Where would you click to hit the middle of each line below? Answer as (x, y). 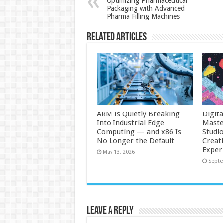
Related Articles (116, 38)
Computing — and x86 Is (139, 132)
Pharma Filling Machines (143, 16)
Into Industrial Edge (130, 123)
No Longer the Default (135, 141)
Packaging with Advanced (145, 8)
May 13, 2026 (118, 152)
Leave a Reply (110, 211)
